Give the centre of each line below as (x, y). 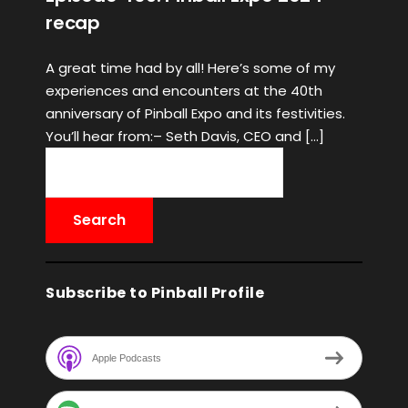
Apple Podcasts (127, 357)
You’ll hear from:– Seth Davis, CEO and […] (185, 136)
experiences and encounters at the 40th (184, 91)
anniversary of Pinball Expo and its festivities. (195, 113)
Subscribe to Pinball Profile (155, 293)
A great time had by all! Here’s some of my (190, 68)
